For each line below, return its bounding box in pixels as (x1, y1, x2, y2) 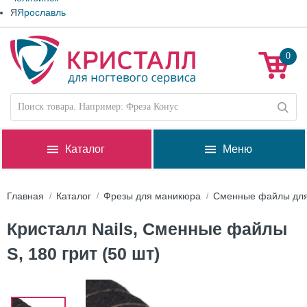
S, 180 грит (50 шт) (7, 244, 160, 263)
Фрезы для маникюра (103, 191, 201, 201)
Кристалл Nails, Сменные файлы (7, 219, 287, 238)
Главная (7, 191, 44, 201)
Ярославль (17, 7, 66, 18)
